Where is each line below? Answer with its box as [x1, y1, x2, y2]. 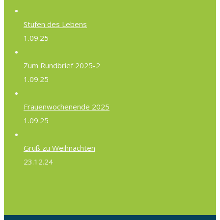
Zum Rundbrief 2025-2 [24, 60, 100, 71]
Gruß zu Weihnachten [24, 143, 95, 153]
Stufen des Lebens [24, 19, 87, 29]
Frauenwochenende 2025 [24, 102, 110, 112]
